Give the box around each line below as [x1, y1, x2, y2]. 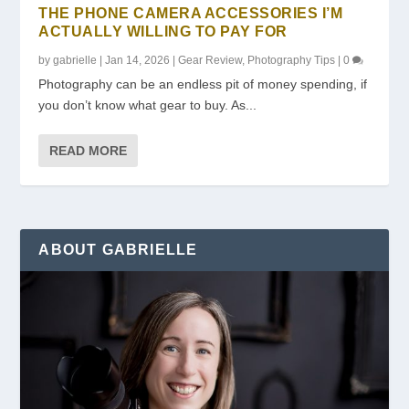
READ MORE [49, 142, 128, 158]
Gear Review [178, 53, 243, 67]
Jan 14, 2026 [105, 53, 171, 67]
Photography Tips [247, 53, 336, 67]
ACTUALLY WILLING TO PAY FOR [38, 23, 288, 39]
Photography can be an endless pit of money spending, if [38, 76, 368, 91]
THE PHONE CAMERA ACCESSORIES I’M [38, 5, 343, 21]
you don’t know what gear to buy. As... [38, 97, 257, 112]
